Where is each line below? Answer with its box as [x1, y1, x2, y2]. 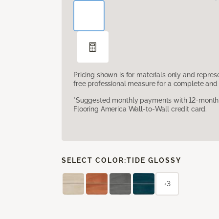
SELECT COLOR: [62, 156, 127, 164]
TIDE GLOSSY [127, 156, 181, 164]
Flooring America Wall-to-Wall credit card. [73, 105, 207, 113]
